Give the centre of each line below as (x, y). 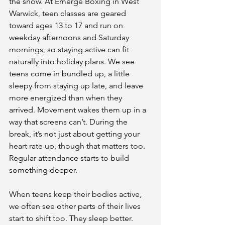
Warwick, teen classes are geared (69, 13)
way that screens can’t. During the (69, 122)
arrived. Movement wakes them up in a (79, 110)
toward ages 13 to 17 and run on (67, 25)
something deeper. (43, 170)
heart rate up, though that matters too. (78, 146)
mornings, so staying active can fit (70, 49)
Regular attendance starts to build (70, 158)
